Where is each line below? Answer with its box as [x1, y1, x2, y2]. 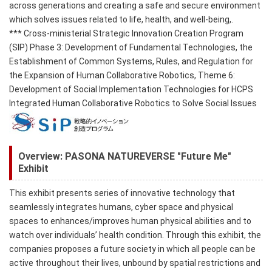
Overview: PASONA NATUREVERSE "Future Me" [18, 151, 231, 163]
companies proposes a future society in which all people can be [9, 244, 256, 254]
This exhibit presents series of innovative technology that [9, 188, 235, 199]
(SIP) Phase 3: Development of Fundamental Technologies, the [9, 42, 253, 53]
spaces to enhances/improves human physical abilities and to [9, 216, 251, 226]
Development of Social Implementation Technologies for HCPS [9, 84, 253, 95]
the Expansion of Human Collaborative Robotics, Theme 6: [9, 70, 235, 81]
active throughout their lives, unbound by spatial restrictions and [9, 258, 260, 268]
